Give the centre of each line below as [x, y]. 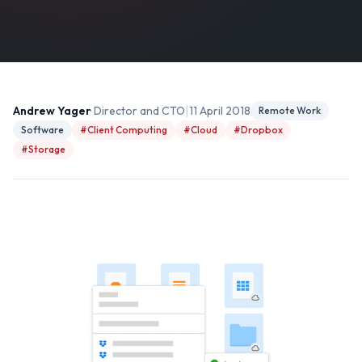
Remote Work [290, 110]
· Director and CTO [138, 111]
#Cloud [200, 130]
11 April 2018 [220, 111]
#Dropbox [258, 130]
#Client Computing [124, 130]
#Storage [43, 149]
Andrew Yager [52, 111]
